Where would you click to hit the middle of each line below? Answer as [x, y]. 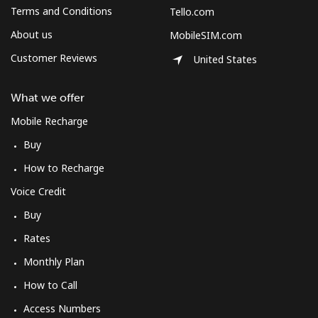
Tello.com [192, 11]
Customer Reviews [54, 57]
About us [32, 34]
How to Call [50, 285]
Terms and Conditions [61, 11]
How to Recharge [64, 168]
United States [225, 60]
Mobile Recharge [49, 121]
